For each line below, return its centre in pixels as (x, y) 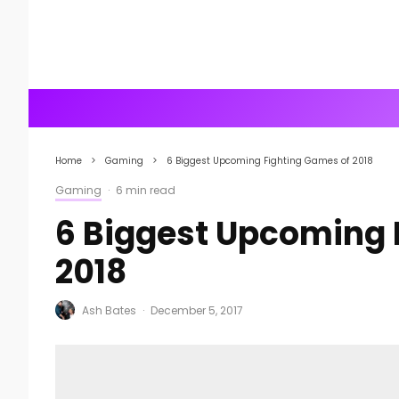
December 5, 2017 (197, 310)
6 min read (146, 190)
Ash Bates (109, 310)
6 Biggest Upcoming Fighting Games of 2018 (270, 161)
